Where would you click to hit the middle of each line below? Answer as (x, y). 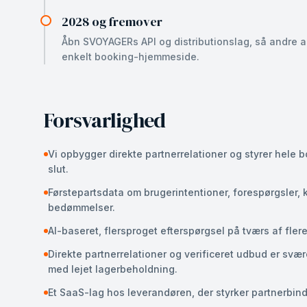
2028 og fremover (112, 22)
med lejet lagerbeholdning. (113, 269)
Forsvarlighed (105, 120)
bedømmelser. (82, 207)
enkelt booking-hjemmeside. (131, 57)
